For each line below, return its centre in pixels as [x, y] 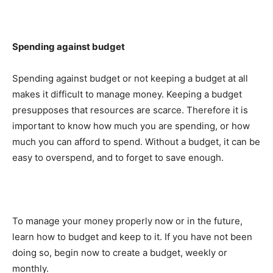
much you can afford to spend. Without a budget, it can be [136, 141]
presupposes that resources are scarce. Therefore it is [130, 110]
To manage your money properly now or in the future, [127, 221]
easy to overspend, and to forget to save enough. [118, 157]
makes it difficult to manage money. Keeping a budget [127, 94]
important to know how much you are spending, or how [131, 126]
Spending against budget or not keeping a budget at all [130, 78]
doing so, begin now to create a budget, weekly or [120, 252]
